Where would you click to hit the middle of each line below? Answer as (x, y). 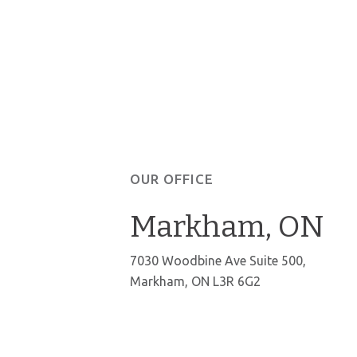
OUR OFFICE (171, 179)
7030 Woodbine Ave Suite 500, (218, 261)
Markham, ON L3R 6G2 (195, 281)
